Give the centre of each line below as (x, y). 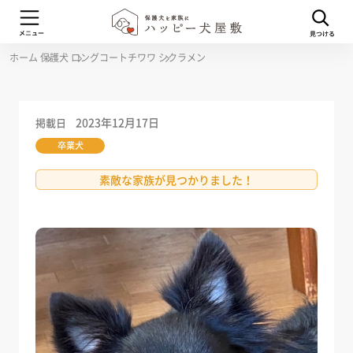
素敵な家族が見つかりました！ (176, 180)
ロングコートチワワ (113, 58)
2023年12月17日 (118, 122)
